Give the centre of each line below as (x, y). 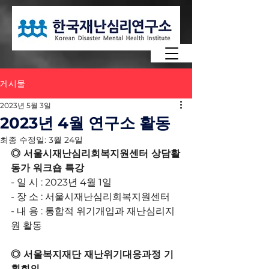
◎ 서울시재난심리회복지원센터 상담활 (95, 153)
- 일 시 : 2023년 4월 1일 (61, 182)
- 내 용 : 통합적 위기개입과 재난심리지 (93, 211)
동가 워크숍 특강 (47, 168)
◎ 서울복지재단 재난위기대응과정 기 (92, 254)
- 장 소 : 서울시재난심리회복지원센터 (90, 197)
